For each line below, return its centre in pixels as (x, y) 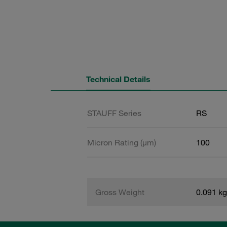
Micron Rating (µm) (122, 142)
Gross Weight (120, 192)
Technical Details (118, 79)
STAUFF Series (114, 113)
